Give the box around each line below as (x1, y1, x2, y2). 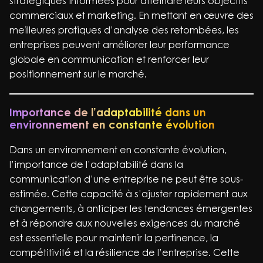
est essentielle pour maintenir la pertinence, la (9, 232, 218, 244)
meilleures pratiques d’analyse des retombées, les (9, 24, 239, 36)
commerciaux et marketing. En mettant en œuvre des (9, 9, 254, 21)
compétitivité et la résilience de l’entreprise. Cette (9, 247, 240, 258)
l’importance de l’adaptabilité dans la (9, 159, 183, 170)
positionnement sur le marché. (9, 68, 147, 80)
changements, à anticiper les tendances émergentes (9, 203, 252, 214)
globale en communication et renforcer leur (9, 53, 209, 65)
